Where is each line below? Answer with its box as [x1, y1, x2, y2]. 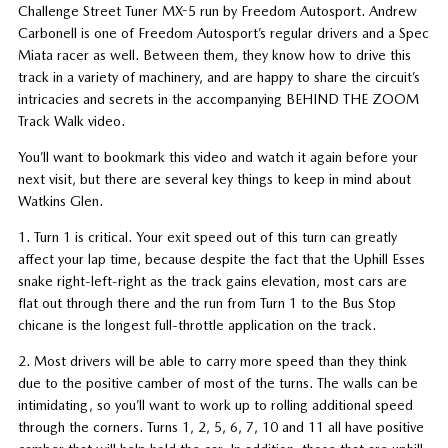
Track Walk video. [17, 112, 125, 129]
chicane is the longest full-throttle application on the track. [17, 316, 376, 333]
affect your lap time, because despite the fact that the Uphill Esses [17, 250, 425, 267]
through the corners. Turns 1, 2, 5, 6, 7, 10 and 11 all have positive [17, 418, 424, 435]
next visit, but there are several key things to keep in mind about [17, 170, 411, 187]
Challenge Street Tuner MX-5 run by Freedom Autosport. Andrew [17, 2, 417, 19]
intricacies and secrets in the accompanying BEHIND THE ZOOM [17, 90, 419, 107]
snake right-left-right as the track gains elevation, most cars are [17, 272, 407, 289]
